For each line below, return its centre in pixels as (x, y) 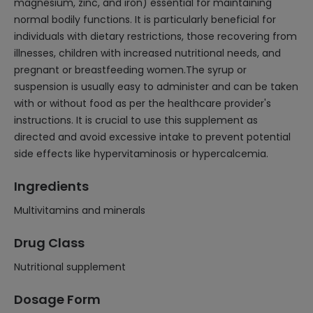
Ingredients (51, 186)
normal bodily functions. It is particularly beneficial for (145, 20)
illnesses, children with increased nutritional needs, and (147, 53)
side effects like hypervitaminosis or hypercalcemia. (141, 154)
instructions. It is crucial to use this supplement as (136, 120)
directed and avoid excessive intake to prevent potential (152, 137)
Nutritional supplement (70, 267)
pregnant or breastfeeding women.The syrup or (130, 70)
